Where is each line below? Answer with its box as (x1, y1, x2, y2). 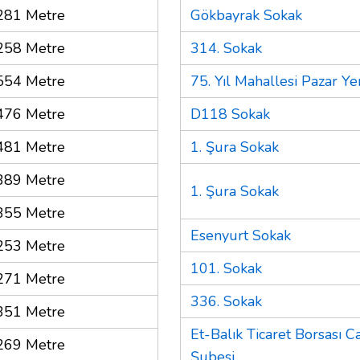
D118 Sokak (190, 104, 270, 124)
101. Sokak (190, 258, 262, 278)
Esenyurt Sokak (190, 225, 291, 245)
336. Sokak (190, 291, 262, 311)
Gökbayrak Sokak (190, 5, 302, 25)
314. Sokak (190, 38, 262, 58)
